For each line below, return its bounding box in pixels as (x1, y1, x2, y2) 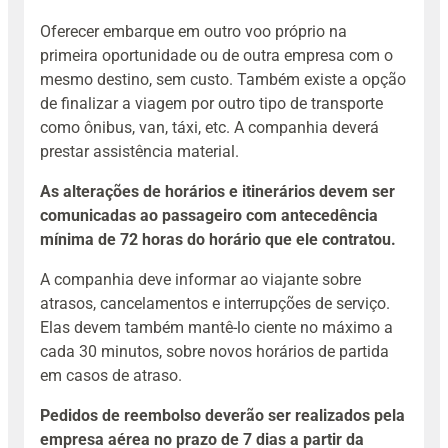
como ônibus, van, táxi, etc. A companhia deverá (40, 118, 379, 138)
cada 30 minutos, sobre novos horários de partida (40, 342, 389, 362)
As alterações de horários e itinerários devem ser (40, 182, 395, 202)
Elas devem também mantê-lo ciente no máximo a (40, 318, 393, 338)
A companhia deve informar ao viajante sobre (40, 270, 361, 290)
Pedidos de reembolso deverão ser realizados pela (40, 406, 405, 426)
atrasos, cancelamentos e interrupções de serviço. (40, 294, 390, 314)
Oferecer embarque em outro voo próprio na (40, 22, 347, 42)
